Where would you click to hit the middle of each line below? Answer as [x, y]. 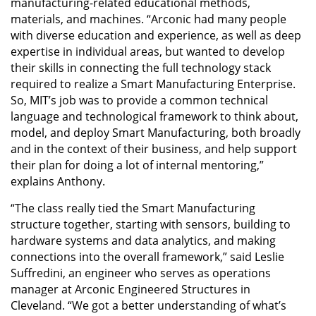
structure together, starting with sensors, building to [151, 224]
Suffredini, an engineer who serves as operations [141, 273]
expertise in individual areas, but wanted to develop [148, 51]
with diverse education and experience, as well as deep [156, 35]
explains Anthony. [58, 181]
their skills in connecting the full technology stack [141, 67]
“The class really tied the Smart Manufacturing [133, 208]
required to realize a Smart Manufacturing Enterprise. [153, 84]
